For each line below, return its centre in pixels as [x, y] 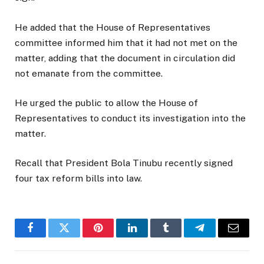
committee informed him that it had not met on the [126, 42]
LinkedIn [151, 237]
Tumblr [180, 237]
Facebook [50, 237]
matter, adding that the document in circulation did [125, 58]
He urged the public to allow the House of [106, 103]
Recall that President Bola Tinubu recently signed [124, 163]
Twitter [79, 237]
